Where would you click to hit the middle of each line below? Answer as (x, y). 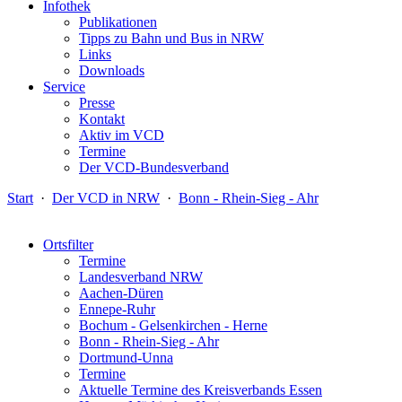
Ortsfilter (68, 245)
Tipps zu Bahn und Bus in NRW (171, 38)
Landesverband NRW (141, 277)
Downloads (112, 70)
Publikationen (118, 22)
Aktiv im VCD (122, 135)
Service (64, 87)
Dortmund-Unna (126, 358)
